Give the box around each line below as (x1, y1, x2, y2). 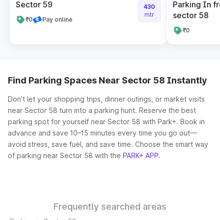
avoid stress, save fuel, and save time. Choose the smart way (8, 140, 208, 148)
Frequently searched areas (54, 201, 166, 212)
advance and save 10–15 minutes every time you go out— (8, 129, 197, 137)
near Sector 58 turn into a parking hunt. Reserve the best (8, 106, 196, 114)
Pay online (42, 16, 73, 23)
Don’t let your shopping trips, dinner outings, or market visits (8, 95, 205, 103)
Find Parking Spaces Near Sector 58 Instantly (8, 75, 207, 85)
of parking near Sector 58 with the (8, 151, 123, 160)
